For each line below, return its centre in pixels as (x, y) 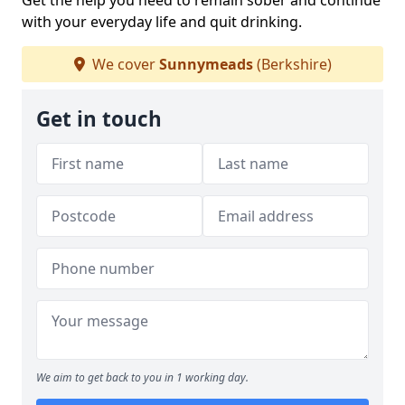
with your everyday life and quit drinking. (162, 22)
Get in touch (99, 119)
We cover (123, 65)
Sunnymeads (206, 65)
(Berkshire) (292, 65)
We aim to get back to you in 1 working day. (142, 378)
